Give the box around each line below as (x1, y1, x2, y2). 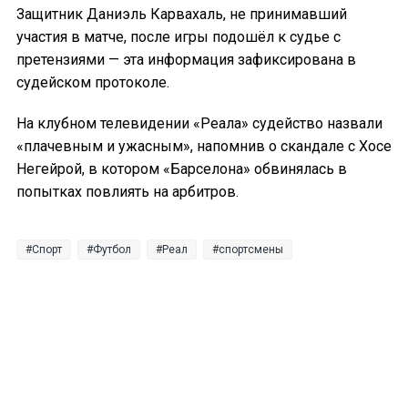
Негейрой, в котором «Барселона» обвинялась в (16, 159, 347, 178)
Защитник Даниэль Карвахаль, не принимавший (16, 5, 347, 23)
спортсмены (219, 242, 283, 256)
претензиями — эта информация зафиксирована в (16, 50, 356, 68)
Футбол (93, 242, 131, 256)
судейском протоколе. (16, 73, 169, 91)
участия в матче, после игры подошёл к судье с (16, 27, 341, 46)
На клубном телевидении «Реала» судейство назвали (16, 114, 382, 132)
